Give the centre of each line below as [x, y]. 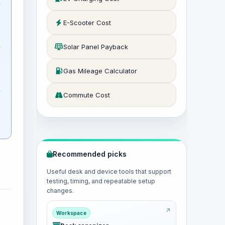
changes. [60, 191]
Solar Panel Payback [96, 47]
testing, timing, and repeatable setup [101, 181]
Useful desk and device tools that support [109, 172]
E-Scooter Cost [87, 23]
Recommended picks [90, 154]
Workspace [71, 213]
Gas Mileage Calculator [100, 71]
